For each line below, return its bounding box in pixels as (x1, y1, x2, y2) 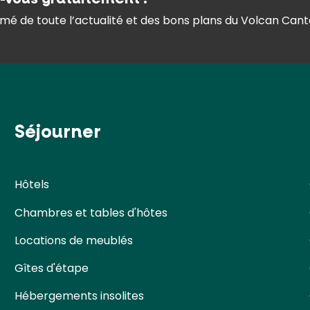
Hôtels (14, 176, 49, 193)
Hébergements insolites (14, 287, 144, 304)
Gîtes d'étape (14, 259, 89, 276)
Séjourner (14, 120, 101, 144)
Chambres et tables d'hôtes (14, 204, 167, 221)
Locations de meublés (14, 232, 133, 248)
